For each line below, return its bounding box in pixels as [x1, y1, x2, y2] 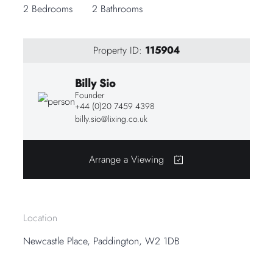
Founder [75, 88, 105, 101]
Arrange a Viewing [89, 152, 165, 166]
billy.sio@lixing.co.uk [75, 112, 148, 125]
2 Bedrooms [23, 1, 73, 16]
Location [23, 210, 58, 225]
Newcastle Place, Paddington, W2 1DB [23, 233, 180, 248]
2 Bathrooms [92, 1, 143, 16]
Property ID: [93, 43, 145, 57]
